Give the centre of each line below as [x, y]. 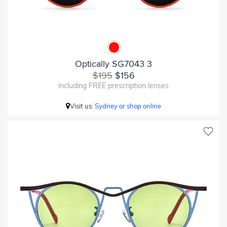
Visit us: [82, 106]
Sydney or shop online [128, 106]
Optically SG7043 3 [113, 64]
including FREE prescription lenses [113, 85]
